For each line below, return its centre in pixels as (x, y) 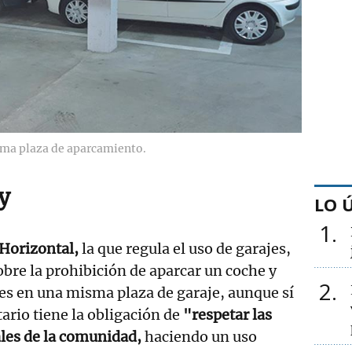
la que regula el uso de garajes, (186, 248)
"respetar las (226, 314)
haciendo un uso (201, 336)
